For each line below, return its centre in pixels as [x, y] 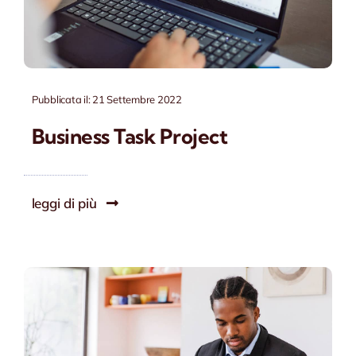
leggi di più [64, 203]
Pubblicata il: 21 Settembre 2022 [106, 99]
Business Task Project [130, 136]
